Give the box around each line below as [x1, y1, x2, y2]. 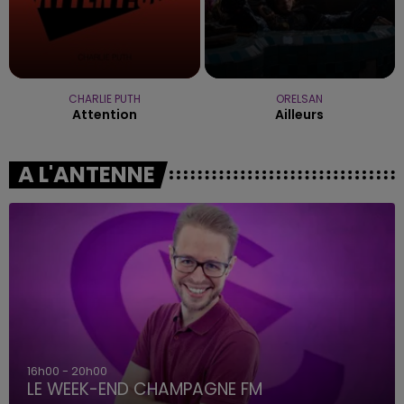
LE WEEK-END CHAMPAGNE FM [27, 377, 262, 402]
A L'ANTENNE [18, 159, 155, 189]
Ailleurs [275, 105, 325, 124]
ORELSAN [276, 90, 324, 106]
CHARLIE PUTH [68, 90, 141, 106]
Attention [71, 105, 137, 124]
